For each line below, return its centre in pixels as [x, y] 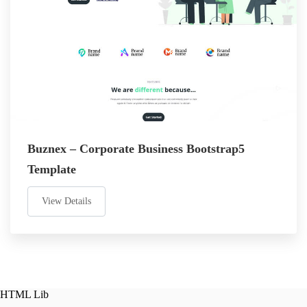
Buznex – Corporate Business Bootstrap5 [136, 149]
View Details [66, 201]
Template [52, 169]
